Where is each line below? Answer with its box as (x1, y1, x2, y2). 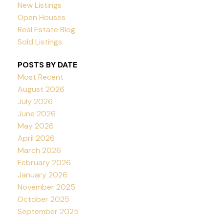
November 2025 (17, 182, 75, 193)
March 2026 (17, 145, 61, 156)
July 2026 (17, 96, 53, 107)
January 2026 (17, 170, 67, 180)
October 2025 (17, 194, 69, 205)
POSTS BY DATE (17, 60, 77, 70)
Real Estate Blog (17, 24, 75, 35)
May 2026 (17, 121, 54, 131)
